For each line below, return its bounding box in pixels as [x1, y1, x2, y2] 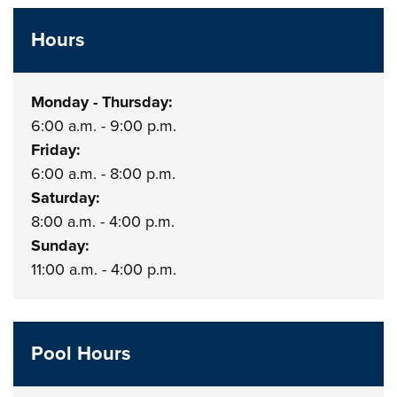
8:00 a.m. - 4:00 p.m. [31, 212, 175, 231]
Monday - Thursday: [31, 92, 174, 112]
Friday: [31, 140, 82, 160]
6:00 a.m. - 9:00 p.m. [31, 116, 182, 136]
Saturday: [31, 188, 101, 207]
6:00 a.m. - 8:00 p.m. [31, 164, 176, 183]
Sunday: [31, 236, 90, 255]
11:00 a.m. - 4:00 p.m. [31, 260, 177, 279]
